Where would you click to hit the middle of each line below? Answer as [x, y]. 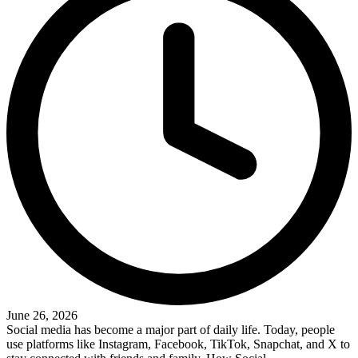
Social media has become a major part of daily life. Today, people [171, 330]
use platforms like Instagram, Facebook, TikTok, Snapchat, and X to [178, 344]
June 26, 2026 [42, 316]
